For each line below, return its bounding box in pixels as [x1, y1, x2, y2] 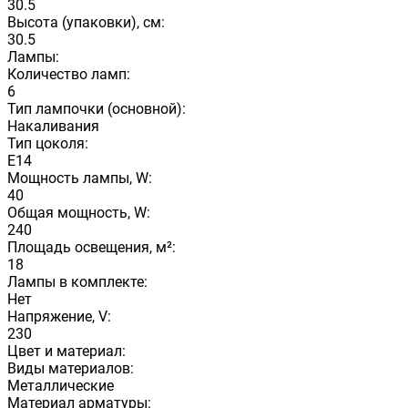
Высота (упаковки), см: [7, 13, 165, 31]
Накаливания [7, 117, 99, 135]
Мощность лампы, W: [7, 168, 152, 187]
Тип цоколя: [7, 134, 88, 152]
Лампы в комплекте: [7, 272, 148, 291]
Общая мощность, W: [7, 203, 150, 221]
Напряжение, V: [7, 307, 111, 325]
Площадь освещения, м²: [7, 238, 176, 256]
